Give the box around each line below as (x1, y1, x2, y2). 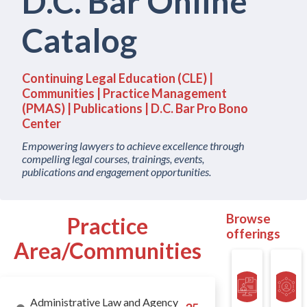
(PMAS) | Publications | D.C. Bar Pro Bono (22, 101, 248, 116)
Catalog (22, 21, 137, 60)
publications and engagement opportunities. (22, 165, 211, 178)
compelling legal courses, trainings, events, (22, 152, 204, 165)
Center (22, 116, 61, 131)
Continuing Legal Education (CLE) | (22, 71, 213, 86)
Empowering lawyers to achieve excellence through (22, 139, 244, 152)
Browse (225, 211, 271, 226)
